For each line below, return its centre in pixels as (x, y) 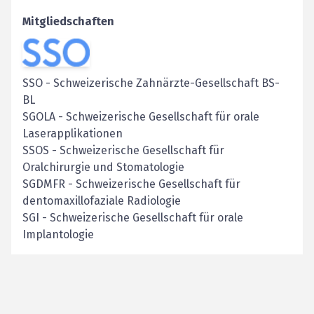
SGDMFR (44, 184)
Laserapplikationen (73, 133)
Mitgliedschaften (68, 21)
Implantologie (58, 234)
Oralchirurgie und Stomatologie (103, 167)
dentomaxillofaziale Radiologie (102, 200)
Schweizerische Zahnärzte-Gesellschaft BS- (166, 83)
